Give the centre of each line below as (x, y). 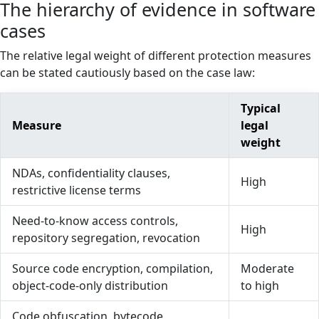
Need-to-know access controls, (95, 221)
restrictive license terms (77, 190)
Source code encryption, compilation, (113, 268)
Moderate (267, 268)
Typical (261, 108)
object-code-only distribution (90, 286)
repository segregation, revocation (106, 238)
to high (260, 286)
